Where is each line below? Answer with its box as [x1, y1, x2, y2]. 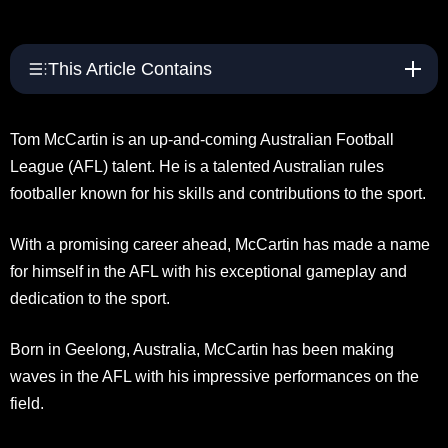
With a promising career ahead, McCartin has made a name [10, 235, 430, 253]
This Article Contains [48, 58, 212, 79]
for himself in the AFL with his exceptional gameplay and [10, 262, 407, 280]
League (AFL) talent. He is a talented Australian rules [10, 157, 384, 175]
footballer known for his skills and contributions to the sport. [10, 184, 426, 202]
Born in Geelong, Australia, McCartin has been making [10, 340, 394, 358]
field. [10, 394, 44, 412]
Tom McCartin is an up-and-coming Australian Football [10, 130, 394, 148]
